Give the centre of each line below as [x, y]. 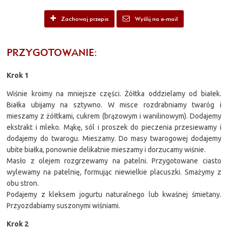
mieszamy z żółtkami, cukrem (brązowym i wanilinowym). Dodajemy [114, 116]
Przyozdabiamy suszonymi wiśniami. [64, 205]
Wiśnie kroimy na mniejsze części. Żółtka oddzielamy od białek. [114, 93]
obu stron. [23, 183]
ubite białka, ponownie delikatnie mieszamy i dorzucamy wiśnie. [106, 149]
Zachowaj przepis [84, 18]
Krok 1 [18, 75]
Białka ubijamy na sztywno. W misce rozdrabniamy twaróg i [114, 105]
